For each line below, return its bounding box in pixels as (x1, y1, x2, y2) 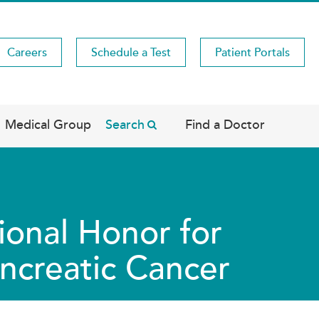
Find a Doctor (185, 117, 265, 132)
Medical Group (5, 117, 91, 132)
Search (105, 117, 145, 132)
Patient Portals (215, 45, 290, 60)
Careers (7, 45, 47, 60)
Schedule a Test (91, 45, 171, 60)
